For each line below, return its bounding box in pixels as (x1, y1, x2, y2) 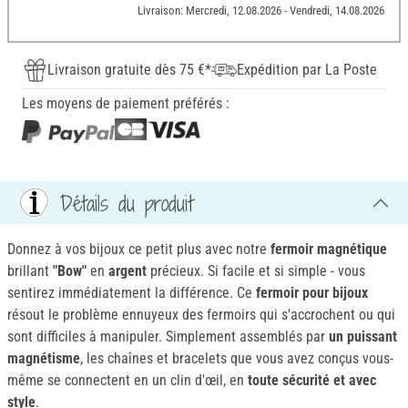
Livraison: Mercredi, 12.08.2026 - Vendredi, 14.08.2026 (137, 4, 384, 18)
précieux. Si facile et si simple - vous (147, 262, 365, 280)
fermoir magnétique (270, 240, 387, 259)
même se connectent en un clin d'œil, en (7, 372, 248, 390)
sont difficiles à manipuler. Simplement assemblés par (7, 328, 329, 346)
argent (108, 262, 147, 280)
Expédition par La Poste (237, 61, 377, 79)
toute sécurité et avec (248, 372, 376, 390)
